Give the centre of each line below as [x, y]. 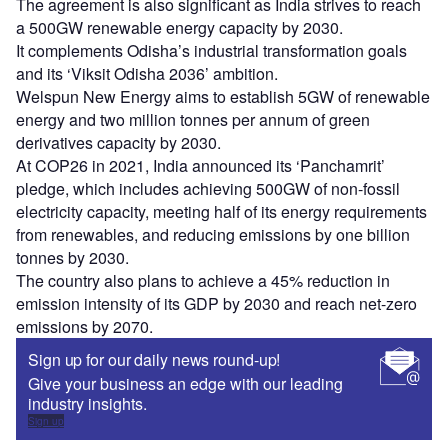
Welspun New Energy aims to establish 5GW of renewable [223, 97]
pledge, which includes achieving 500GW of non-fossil [208, 189]
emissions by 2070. [88, 327]
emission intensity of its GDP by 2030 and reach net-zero [216, 304]
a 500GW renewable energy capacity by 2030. [183, 28]
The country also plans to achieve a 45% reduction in [203, 281]
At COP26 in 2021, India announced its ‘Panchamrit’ [200, 166]
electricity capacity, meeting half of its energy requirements [221, 212]
